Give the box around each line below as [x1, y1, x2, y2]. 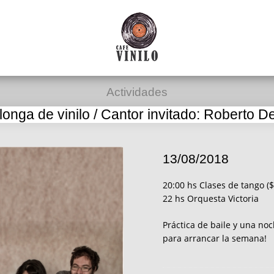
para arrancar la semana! [162, 232, 267, 245]
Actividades [106, 86, 168, 98]
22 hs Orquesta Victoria [162, 192, 259, 204]
